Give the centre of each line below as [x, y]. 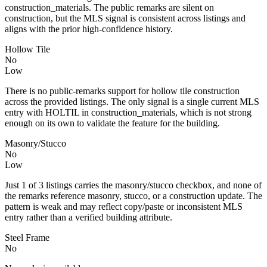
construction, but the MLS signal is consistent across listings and [125, 18]
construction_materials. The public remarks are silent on [109, 7]
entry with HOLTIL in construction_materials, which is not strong [128, 112]
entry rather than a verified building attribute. [89, 217]
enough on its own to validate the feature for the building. [112, 123]
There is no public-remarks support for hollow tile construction [122, 91]
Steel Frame [27, 237]
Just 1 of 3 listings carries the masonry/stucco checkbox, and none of [133, 185]
